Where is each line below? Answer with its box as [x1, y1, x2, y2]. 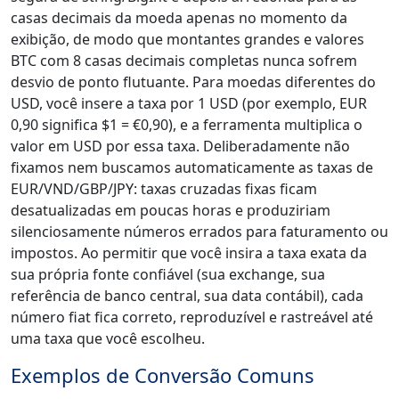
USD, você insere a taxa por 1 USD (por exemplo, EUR [11, 93, 367, 113]
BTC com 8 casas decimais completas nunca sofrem [11, 50, 357, 70]
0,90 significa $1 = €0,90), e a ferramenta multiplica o [11, 114, 362, 134]
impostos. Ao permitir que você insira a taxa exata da [11, 242, 367, 263]
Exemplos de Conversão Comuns [11, 361, 314, 388]
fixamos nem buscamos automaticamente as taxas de [11, 157, 373, 177]
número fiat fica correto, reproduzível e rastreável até [11, 306, 373, 327]
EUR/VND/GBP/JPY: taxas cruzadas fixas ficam [11, 178, 317, 199]
